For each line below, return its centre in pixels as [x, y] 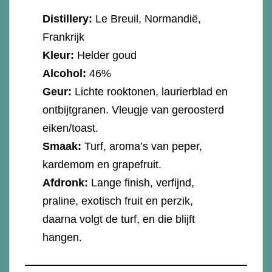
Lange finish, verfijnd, [141, 182]
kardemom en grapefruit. [105, 164]
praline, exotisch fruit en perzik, [118, 201]
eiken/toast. [72, 128]
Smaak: [62, 146]
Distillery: [69, 19]
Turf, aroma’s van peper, [142, 146]
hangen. [64, 237]
